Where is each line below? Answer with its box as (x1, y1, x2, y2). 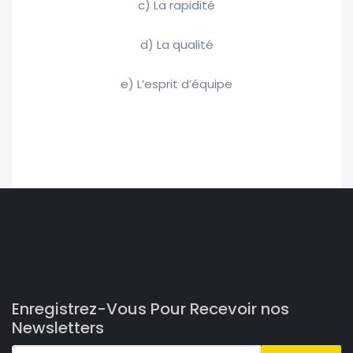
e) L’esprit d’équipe (121, 76, 232, 93)
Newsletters (12, 317, 104, 340)
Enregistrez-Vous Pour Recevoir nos (12, 298, 289, 321)
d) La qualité (139, 36, 214, 54)
